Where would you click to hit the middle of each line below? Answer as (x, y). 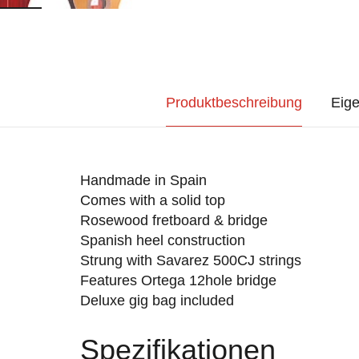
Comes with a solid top (152, 200)
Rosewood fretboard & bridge (173, 220)
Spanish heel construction (162, 240)
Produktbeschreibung (234, 103)
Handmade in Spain (143, 180)
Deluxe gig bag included (157, 301)
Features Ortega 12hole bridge (178, 280)
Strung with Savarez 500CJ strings (190, 260)
